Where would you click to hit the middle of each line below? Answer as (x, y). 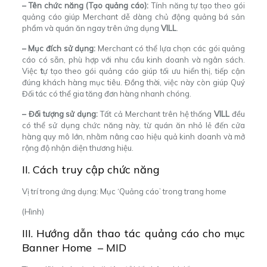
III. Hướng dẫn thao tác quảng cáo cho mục (133, 233)
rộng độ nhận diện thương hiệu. (77, 148)
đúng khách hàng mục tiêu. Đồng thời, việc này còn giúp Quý (133, 82)
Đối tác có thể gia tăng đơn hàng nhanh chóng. (106, 94)
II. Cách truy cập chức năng (91, 170)
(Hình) (33, 212)
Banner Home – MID (74, 248)
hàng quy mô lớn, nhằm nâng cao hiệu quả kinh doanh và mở (133, 136)
